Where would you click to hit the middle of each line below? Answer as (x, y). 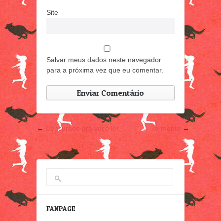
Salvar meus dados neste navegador (104, 60)
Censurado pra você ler (82, 128)
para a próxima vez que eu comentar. (105, 70)
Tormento (166, 128)
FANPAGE (61, 208)
